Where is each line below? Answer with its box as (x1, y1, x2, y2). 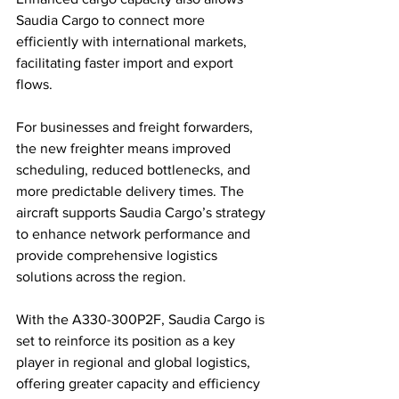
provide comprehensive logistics (16, 247, 221, 263)
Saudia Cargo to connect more (16, 12, 208, 28)
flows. (16, 76, 53, 92)
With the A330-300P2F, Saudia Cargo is (16, 311, 268, 327)
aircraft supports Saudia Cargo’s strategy (16, 204, 269, 220)
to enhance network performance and (16, 225, 254, 241)
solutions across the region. (16, 268, 186, 284)
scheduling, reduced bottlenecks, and (16, 161, 254, 177)
